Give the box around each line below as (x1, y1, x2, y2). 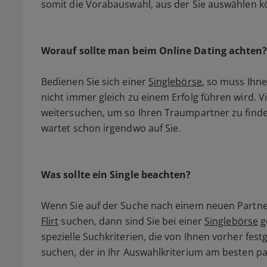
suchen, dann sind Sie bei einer (58, 215, 205, 228)
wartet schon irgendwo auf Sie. (41, 122, 181, 135)
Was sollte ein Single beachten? (41, 168, 191, 182)
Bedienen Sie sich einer (41, 75, 148, 89)
